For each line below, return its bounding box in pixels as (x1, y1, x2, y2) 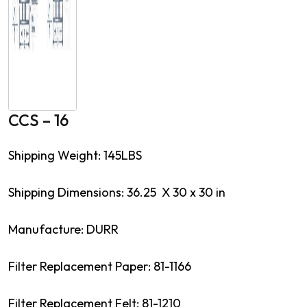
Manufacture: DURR (8, 221, 121, 237)
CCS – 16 (8, 110, 69, 130)
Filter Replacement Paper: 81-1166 (8, 258, 191, 274)
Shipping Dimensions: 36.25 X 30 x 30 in (8, 184, 225, 200)
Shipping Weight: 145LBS (8, 147, 142, 163)
